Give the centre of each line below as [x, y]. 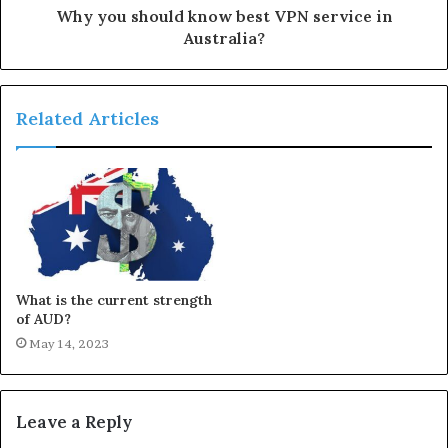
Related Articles [87, 119]
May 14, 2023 [69, 343]
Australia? [224, 38]
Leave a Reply [74, 421]
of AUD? [43, 318]
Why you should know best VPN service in [224, 16]
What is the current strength [114, 299]
